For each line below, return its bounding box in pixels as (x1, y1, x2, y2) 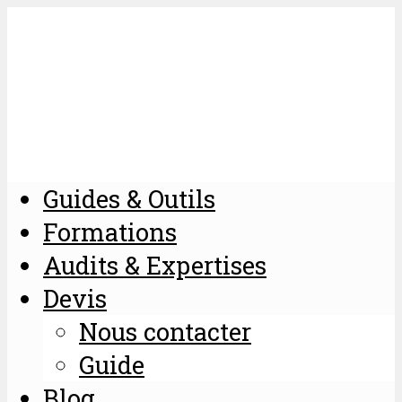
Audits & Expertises (43, 248, 267, 281)
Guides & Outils (43, 181, 215, 214)
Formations (43, 214, 177, 248)
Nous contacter (79, 314, 251, 347)
